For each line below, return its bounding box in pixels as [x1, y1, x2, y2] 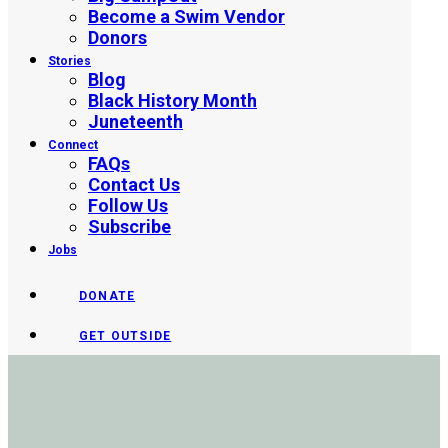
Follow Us [88, 195, 168, 216]
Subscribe [88, 216, 171, 237]
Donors [88, 27, 147, 48]
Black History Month [88, 90, 257, 111]
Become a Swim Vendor [88, 6, 285, 27]
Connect [48, 138, 98, 152]
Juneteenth [88, 111, 183, 132]
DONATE [79, 289, 136, 303]
